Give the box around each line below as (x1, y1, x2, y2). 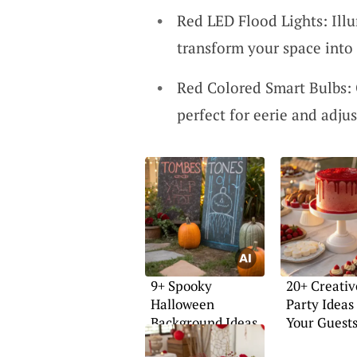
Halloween (150, 295, 214, 313)
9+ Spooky (150, 277, 212, 295)
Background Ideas (150, 313, 257, 331)
